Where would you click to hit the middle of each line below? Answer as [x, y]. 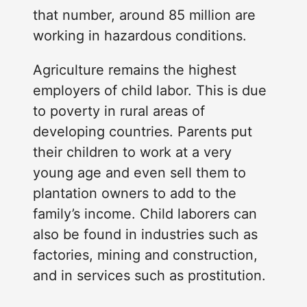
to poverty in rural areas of [119, 111]
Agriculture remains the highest [135, 70]
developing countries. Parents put [143, 132]
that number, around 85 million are [144, 15]
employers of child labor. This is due [150, 91]
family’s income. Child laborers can [145, 214]
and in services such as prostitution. [149, 276]
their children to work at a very [132, 152]
